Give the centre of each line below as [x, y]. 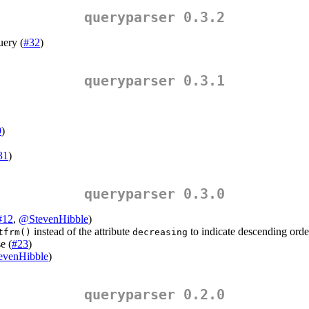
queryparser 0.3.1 [154, 81]
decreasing [160, 232]
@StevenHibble [53, 219]
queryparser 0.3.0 [154, 194]
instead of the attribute [82, 232]
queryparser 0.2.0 [154, 295]
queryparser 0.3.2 [154, 18]
